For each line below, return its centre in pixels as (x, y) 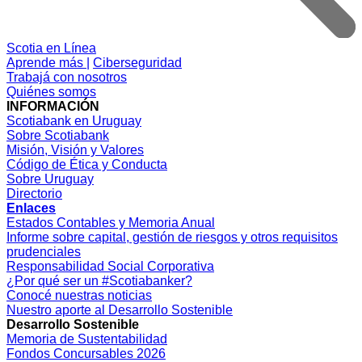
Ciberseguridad (137, 62)
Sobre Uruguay (50, 179)
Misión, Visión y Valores (75, 149)
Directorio (34, 193)
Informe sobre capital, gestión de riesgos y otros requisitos (172, 237)
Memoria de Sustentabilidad (87, 339)
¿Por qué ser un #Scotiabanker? (99, 280)
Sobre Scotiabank (58, 135)
